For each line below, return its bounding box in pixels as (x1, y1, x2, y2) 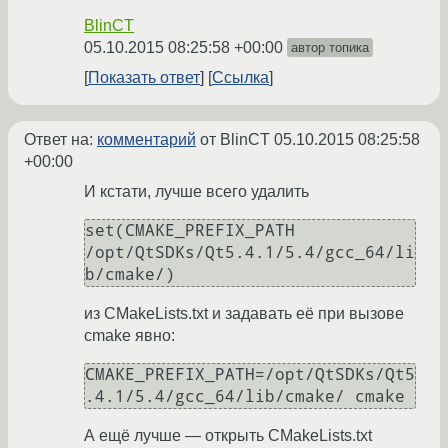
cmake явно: (84, 327, 175, 345)
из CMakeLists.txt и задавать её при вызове (84, 305, 404, 323)
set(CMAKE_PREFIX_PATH (85, 221, 295, 241)
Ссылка (212, 69, 269, 87)
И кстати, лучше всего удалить (84, 183, 309, 201)
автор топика (291, 40, 369, 56)
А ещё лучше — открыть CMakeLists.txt (84, 427, 372, 445)
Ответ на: (24, 131, 97, 149)
